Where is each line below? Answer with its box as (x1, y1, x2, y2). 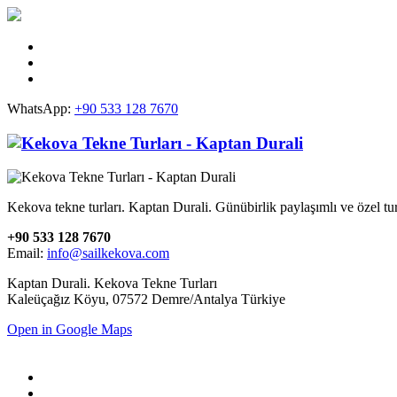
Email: (7, 245, 47, 261)
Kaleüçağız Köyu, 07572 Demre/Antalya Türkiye (7, 292, 285, 307)
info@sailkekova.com (47, 245, 169, 261)
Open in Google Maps (7, 322, 132, 338)
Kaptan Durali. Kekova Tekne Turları (7, 276, 217, 292)
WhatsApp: (7, 101, 74, 116)
